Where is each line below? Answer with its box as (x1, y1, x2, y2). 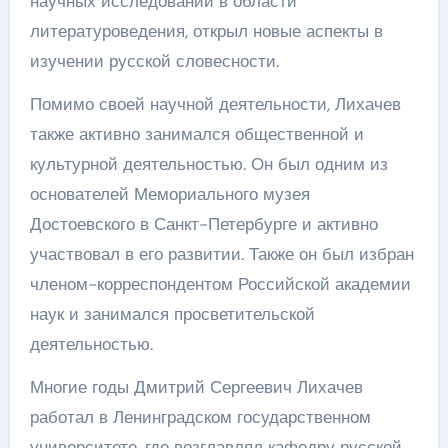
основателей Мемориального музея (29, 182, 310, 205)
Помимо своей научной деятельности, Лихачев (29, 92, 401, 115)
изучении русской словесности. (29, 49, 279, 72)
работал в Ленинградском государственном (29, 405, 371, 428)
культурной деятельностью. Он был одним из (29, 152, 388, 175)
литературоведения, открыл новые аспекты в (29, 19, 383, 42)
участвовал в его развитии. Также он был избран (29, 242, 414, 265)
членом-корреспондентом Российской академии (29, 272, 411, 295)
